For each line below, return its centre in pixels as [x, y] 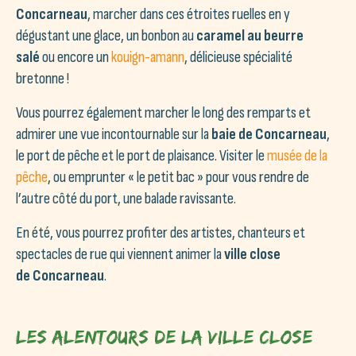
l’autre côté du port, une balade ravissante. [126, 198]
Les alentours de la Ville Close [164, 336]
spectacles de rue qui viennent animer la [120, 254]
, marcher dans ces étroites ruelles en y [189, 14]
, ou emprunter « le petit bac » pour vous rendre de [178, 177]
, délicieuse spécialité [238, 57]
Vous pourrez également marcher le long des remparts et [163, 112]
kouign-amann [148, 57]
